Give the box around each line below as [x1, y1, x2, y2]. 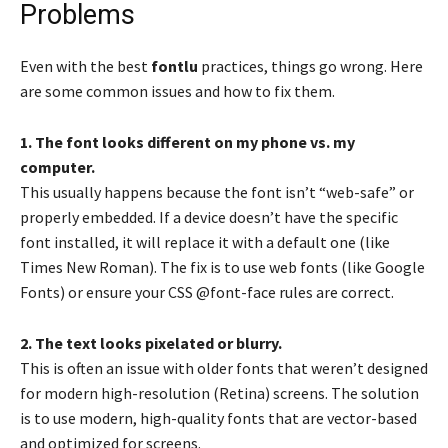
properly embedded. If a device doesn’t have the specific [20, 207, 398, 228]
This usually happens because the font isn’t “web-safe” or [20, 182, 414, 203]
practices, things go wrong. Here [198, 56, 423, 77]
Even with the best [20, 56, 151, 77]
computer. [20, 157, 95, 178]
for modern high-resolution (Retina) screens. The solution [20, 383, 419, 404]
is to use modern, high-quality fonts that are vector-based [20, 408, 417, 429]
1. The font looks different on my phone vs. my [20, 132, 355, 153]
